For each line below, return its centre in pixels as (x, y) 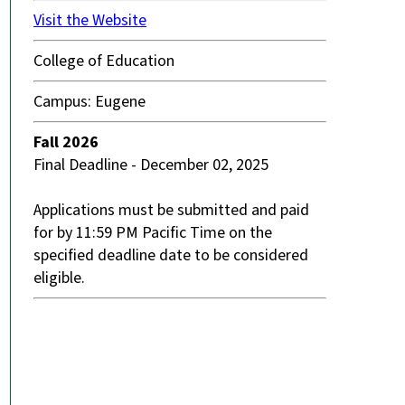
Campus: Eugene (89, 102)
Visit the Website (90, 21)
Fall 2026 (66, 143)
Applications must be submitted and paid (171, 211)
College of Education (104, 61)
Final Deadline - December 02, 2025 (153, 165)
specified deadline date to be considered (171, 256)
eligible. (59, 278)
